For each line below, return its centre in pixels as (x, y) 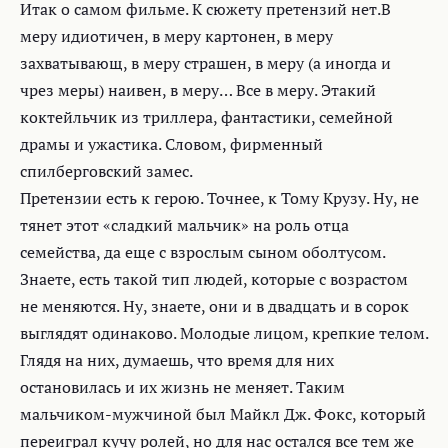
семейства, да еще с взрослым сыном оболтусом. (203, 252)
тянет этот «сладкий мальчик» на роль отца (184, 225)
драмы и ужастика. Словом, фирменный (171, 144)
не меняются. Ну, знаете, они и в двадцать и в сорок (214, 306)
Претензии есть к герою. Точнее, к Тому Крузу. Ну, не (219, 198)
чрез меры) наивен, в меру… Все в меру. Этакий (198, 90)
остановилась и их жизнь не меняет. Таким (182, 387)
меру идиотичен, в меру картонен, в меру (176, 36)
